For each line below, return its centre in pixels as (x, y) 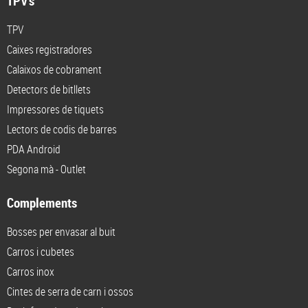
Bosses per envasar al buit (61, 231)
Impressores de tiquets (55, 109)
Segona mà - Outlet (46, 169)
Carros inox (31, 271)
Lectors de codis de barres (62, 129)
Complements (42, 202)
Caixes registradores (49, 49)
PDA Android (34, 149)
